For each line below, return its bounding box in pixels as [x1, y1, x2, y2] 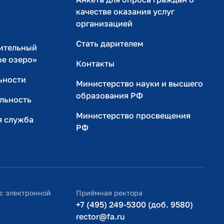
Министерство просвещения [76, 110, 190, 120]
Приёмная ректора [76, 188, 142, 197]
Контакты [76, 58, 114, 68]
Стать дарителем [76, 38, 143, 48]
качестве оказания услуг [76, 6, 174, 16]
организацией [76, 18, 132, 28]
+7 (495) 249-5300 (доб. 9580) [76, 199, 193, 209]
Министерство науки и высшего [76, 78, 203, 88]
